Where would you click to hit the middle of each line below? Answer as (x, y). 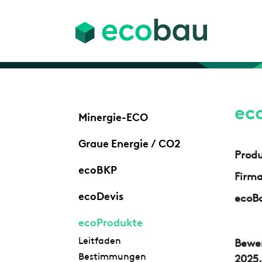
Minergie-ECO (113, 116)
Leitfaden (99, 239)
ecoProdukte (110, 221)
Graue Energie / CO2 (129, 142)
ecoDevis (101, 195)
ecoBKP (97, 169)
